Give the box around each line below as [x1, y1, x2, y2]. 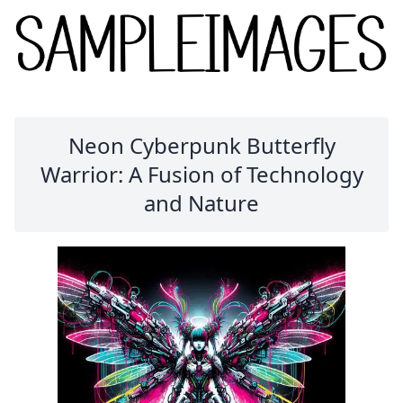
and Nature [144, 188, 259, 219]
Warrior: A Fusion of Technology [40, 159, 363, 190]
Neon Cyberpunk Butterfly [67, 130, 336, 161]
